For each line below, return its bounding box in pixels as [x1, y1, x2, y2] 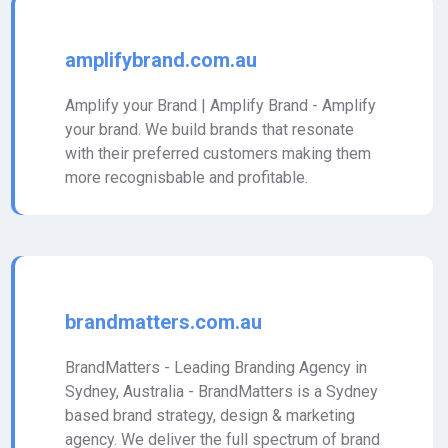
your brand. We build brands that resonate [65, 120, 354, 139]
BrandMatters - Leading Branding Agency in [65, 358, 367, 377]
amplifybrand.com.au [65, 48, 257, 72]
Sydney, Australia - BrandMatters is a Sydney [65, 382, 378, 401]
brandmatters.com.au [65, 310, 262, 334]
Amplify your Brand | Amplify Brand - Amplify [65, 96, 376, 115]
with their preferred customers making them [65, 144, 371, 163]
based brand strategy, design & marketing [65, 406, 355, 425]
